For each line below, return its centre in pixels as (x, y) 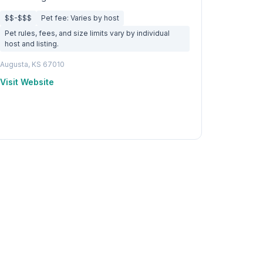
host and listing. (31, 44)
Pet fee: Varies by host (80, 18)
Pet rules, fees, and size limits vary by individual (87, 33)
